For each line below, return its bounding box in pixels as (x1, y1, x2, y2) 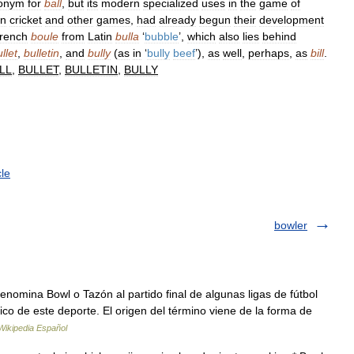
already (159, 13, 196, 26)
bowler (274, 219, 307, 232)
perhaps (248, 47, 289, 59)
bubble (145, 30, 179, 43)
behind (262, 30, 296, 43)
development (259, 13, 324, 26)
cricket (9, 13, 42, 26)
